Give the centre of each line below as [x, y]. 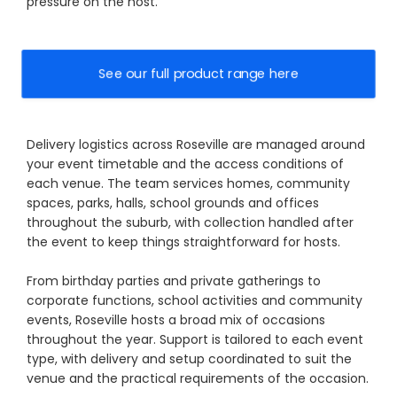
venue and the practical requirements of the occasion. [198, 379]
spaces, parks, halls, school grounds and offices [173, 203]
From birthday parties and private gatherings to [174, 281]
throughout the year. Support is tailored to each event [195, 340]
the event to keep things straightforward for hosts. [183, 242]
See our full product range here [198, 74]
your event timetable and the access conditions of [185, 164]
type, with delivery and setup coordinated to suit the [189, 359]
